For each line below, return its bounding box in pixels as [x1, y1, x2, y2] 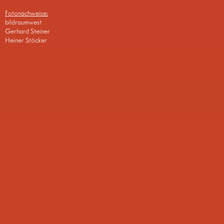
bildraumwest [5, 18, 41, 26]
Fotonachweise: [5, 9, 48, 17]
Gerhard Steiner [5, 27, 50, 35]
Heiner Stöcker [5, 36, 47, 44]
